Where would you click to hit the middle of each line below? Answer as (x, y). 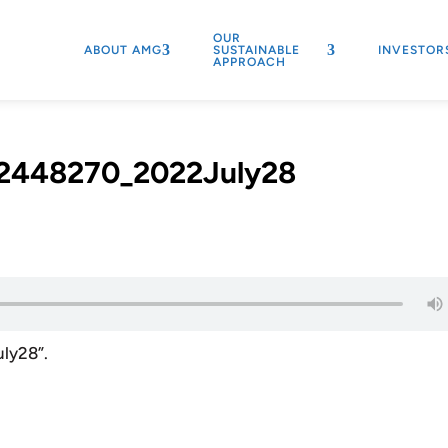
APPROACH (249, 62)
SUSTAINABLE (256, 50)
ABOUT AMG (122, 50)
